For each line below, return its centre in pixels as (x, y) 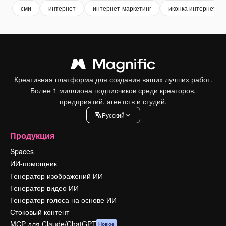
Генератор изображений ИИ (56, 175)
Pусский (113, 115)
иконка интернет (192, 8)
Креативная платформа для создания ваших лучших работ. (113, 79)
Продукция (32, 135)
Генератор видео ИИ (44, 187)
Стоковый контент (40, 212)
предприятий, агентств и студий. (113, 101)
